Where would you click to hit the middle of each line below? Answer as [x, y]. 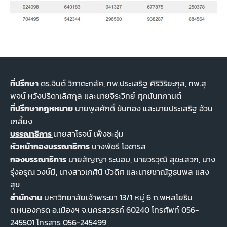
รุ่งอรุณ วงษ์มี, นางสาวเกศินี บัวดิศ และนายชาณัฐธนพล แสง [110, 172]
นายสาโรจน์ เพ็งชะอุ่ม [88, 134]
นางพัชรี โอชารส [118, 146]
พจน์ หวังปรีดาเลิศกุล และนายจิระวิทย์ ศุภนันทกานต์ [96, 96]
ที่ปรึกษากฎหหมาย [42, 108]
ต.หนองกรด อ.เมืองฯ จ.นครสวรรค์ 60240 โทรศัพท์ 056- [104, 210]
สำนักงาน [26, 197]
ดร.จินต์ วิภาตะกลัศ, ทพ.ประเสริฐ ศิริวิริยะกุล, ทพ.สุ [122, 83]
